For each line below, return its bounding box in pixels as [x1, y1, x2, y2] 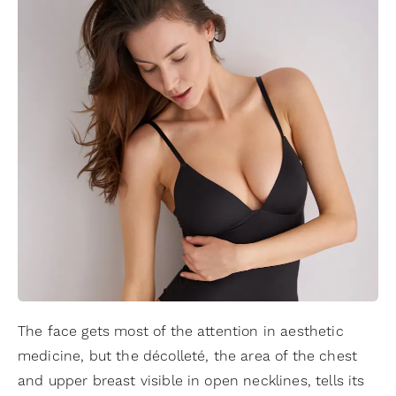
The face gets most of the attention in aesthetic [18, 322, 344, 340]
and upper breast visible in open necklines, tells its [18, 371, 365, 390]
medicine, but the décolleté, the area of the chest [18, 346, 358, 365]
